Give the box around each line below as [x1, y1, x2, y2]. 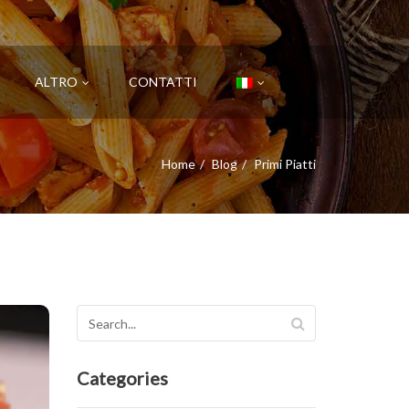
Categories [76, 367, 168, 389]
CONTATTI [128, 74, 197, 89]
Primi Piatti [254, 156, 316, 172]
